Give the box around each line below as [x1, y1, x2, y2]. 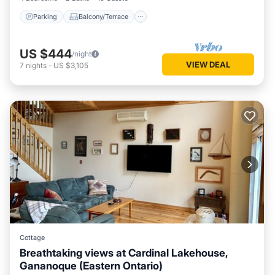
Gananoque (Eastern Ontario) [20, 260, 163, 273]
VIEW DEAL [186, 59, 230, 69]
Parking [33, 12, 57, 21]
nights [26, 60, 47, 70]
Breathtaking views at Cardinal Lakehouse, [20, 247, 228, 260]
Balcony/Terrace [79, 12, 128, 21]
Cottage [20, 233, 45, 242]
